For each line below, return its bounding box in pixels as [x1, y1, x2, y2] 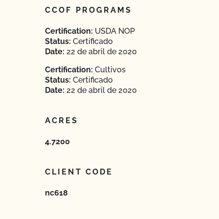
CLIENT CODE [45, 167, 113, 176]
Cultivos [93, 65, 126, 74]
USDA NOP [93, 26, 135, 36]
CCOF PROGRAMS [45, 5, 132, 15]
